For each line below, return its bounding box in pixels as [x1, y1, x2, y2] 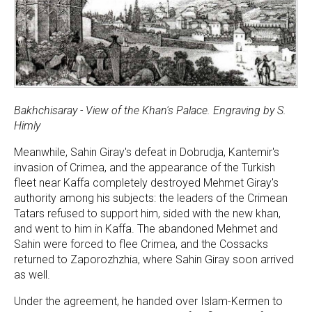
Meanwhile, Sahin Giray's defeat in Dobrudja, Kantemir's [14, 146, 279, 159]
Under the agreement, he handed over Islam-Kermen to [14, 295, 283, 309]
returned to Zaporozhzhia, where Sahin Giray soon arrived [14, 253, 294, 267]
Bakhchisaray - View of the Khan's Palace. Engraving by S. [14, 104, 286, 118]
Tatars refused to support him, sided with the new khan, [14, 207, 281, 221]
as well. [14, 268, 50, 282]
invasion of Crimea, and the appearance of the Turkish [14, 161, 275, 175]
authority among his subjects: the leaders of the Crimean [14, 192, 288, 205]
